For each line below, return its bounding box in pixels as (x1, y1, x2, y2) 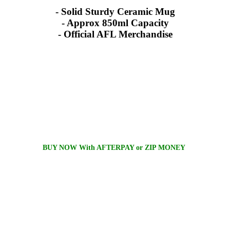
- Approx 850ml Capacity (61, 17, 169, 28)
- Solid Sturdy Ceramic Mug (55, 6, 175, 17)
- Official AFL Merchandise (57, 28, 172, 40)
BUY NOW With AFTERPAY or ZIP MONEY (43, 144, 187, 152)
